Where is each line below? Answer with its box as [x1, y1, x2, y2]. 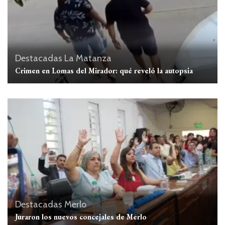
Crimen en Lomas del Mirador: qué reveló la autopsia [15, 65, 193, 75]
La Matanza [64, 52, 111, 64]
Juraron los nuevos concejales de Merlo [15, 212, 147, 222]
